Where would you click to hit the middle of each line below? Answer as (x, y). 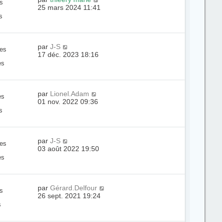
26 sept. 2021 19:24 (69, 196)
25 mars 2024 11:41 (69, 7)
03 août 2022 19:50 (69, 149)
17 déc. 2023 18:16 (68, 55)
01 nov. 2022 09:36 (68, 102)
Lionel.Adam (70, 94)
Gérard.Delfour (74, 188)
